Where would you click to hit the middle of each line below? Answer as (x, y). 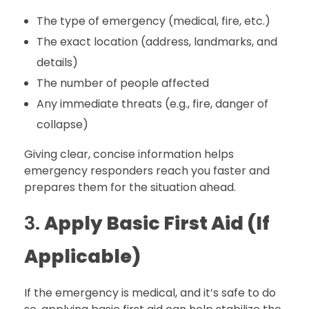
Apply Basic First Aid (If (157, 223)
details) (57, 63)
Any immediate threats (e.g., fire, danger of (152, 104)
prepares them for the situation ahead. (130, 188)
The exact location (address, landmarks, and (157, 42)
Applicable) (82, 257)
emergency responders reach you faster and (147, 171)
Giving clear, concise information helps (129, 154)
